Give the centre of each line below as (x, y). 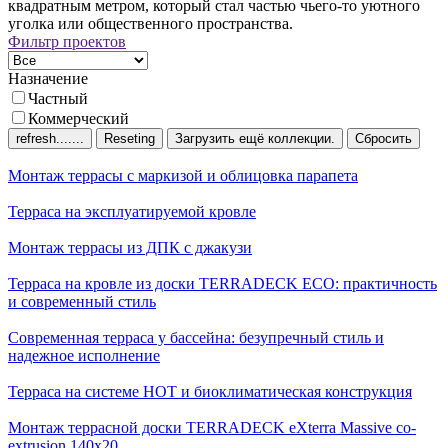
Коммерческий (78, 118)
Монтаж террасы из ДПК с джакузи (130, 247)
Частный (58, 98)
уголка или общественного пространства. (150, 23)
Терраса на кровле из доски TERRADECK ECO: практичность (222, 283)
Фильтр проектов (67, 41)
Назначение (48, 78)
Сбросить (383, 138)
